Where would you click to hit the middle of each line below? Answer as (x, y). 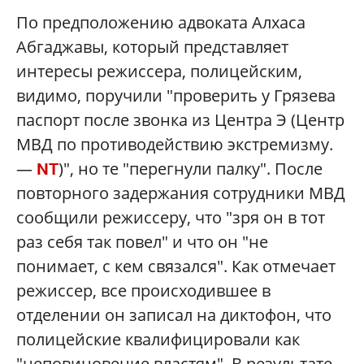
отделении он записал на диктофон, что (174, 315)
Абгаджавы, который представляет (152, 47)
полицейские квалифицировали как (158, 340)
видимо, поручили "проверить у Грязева (176, 96)
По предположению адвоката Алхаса (161, 23)
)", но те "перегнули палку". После (191, 169)
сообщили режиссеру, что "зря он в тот (171, 218)
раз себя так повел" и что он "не (142, 242)
